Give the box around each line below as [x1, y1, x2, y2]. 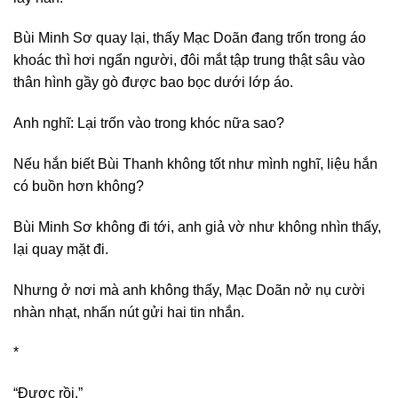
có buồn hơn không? [13, 178, 144, 194]
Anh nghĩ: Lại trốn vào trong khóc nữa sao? [13, 115, 284, 131]
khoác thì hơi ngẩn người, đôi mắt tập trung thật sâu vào [13, 52, 365, 68]
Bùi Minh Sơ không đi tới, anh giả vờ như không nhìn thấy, [13, 219, 381, 235]
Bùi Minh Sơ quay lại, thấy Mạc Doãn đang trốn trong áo [13, 30, 366, 46]
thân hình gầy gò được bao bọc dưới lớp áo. [13, 75, 293, 91]
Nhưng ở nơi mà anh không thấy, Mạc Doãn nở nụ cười [13, 282, 365, 298]
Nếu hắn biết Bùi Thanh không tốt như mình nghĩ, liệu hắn [13, 155, 378, 171]
